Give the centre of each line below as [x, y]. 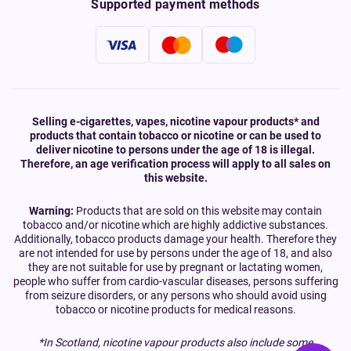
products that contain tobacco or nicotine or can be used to [175, 136]
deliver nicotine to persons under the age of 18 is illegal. [175, 150]
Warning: [51, 211]
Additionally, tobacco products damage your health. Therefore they [175, 239]
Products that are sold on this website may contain [199, 211]
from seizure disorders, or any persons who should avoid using [175, 295]
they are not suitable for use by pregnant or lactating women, [175, 267]
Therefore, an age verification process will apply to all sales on [175, 164]
